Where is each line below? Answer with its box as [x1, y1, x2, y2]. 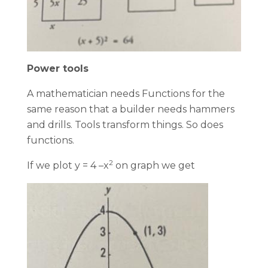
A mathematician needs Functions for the [27, 88, 225, 100]
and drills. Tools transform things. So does [27, 119, 223, 131]
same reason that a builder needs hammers [27, 103, 234, 115]
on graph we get [113, 160, 197, 172]
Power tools [27, 63, 89, 75]
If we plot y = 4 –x [27, 160, 109, 172]
